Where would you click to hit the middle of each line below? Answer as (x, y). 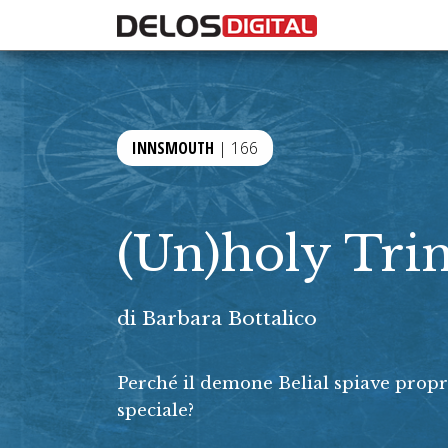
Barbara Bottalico (229, 318)
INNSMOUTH (173, 148)
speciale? (155, 410)
